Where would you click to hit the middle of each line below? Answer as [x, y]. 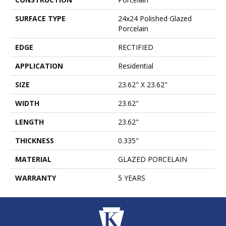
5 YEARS [132, 178]
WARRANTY [36, 178]
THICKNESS [35, 141]
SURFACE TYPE [40, 19]
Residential [136, 66]
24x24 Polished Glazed [155, 19]
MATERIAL [33, 159]
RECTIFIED [136, 47]
